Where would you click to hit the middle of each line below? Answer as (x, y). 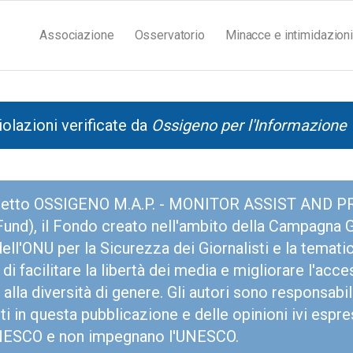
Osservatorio (169, 35)
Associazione (77, 35)
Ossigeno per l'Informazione (249, 125)
